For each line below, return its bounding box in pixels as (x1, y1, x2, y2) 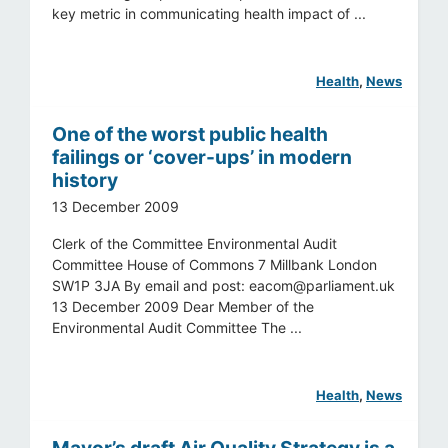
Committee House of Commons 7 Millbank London (52, 255, 378, 273)
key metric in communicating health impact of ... (52, 5, 367, 23)
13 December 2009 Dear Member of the (52, 297, 315, 315)
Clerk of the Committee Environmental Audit (52, 234, 338, 252)
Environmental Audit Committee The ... (52, 318, 303, 336)
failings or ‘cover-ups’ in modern (52, 145, 353, 170)
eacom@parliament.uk (249, 276, 396, 294)
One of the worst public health (52, 122, 329, 147)
